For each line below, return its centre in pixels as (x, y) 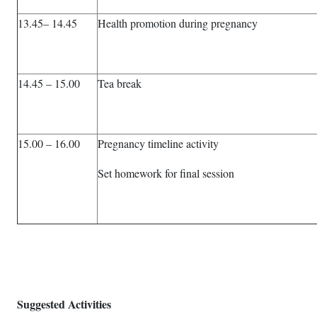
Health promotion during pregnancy (178, 23)
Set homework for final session (166, 173)
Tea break (120, 83)
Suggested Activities (64, 304)
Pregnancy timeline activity (158, 143)
